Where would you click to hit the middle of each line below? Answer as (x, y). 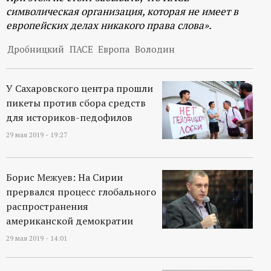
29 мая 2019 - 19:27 (37, 134)
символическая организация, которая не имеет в (122, 11)
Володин (155, 49)
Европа (114, 49)
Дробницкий (36, 49)
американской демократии (70, 221)
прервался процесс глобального (81, 192)
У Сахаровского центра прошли (80, 88)
